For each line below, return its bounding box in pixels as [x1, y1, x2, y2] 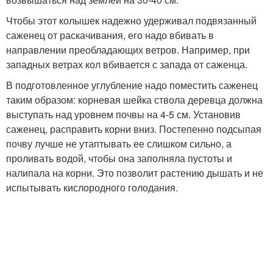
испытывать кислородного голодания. [6, 180, 178, 194]
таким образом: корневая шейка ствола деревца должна [6, 93, 263, 107]
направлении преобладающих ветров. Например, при [6, 43, 250, 57]
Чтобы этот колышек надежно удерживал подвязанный [6, 13, 257, 27]
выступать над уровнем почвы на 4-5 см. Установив [6, 107, 241, 121]
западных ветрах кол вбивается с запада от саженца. [6, 57, 247, 71]
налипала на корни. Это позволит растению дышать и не [6, 166, 263, 180]
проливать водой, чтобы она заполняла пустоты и [6, 151, 232, 165]
